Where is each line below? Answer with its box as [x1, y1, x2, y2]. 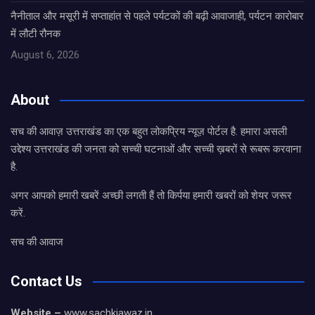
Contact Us [11, 273, 82, 290]
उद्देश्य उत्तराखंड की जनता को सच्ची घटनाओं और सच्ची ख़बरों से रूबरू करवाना [11, 143, 301, 156]
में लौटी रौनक [11, 27, 60, 41]
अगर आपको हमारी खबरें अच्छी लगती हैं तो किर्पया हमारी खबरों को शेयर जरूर [11, 189, 292, 202]
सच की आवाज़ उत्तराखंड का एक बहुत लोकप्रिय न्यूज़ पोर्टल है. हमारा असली [11, 125, 287, 139]
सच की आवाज [11, 236, 63, 249]
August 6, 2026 [11, 49, 79, 62]
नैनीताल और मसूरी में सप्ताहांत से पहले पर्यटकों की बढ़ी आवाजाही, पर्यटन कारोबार [11, 10, 304, 23]
